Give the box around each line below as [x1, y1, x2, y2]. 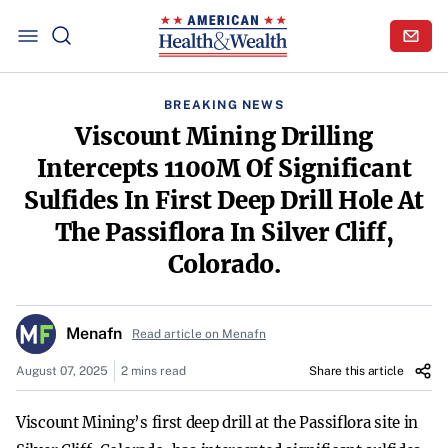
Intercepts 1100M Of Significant [36, 153, 412, 184]
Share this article [309, 364, 404, 378]
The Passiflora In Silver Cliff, [54, 217, 394, 248]
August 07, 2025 [16, 364, 108, 378]
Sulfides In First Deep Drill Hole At [24, 185, 424, 216]
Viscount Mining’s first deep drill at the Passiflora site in [16, 413, 419, 432]
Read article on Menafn [132, 327, 266, 341]
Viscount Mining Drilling [75, 121, 373, 152]
